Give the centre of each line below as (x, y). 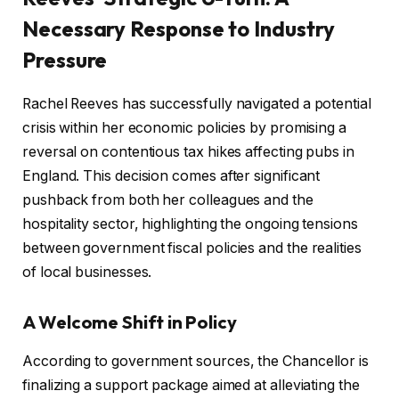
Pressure (65, 60)
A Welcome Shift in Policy (130, 322)
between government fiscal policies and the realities (192, 248)
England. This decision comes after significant (171, 176)
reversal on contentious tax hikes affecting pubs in (188, 152)
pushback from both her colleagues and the (168, 200)
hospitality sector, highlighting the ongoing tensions (190, 224)
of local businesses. (87, 273)
